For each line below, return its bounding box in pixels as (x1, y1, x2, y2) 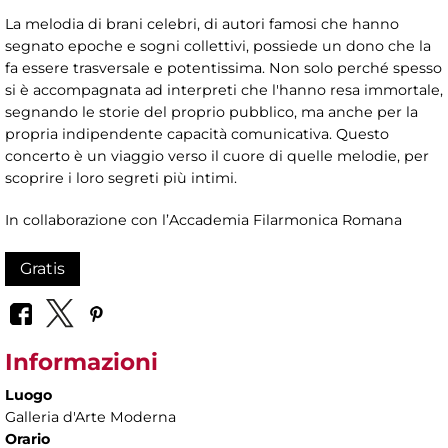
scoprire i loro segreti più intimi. (5, 168, 237, 187)
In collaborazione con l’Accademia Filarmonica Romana (5, 210, 402, 229)
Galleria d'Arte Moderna (5, 408, 176, 427)
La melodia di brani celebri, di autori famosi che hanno (5, 14, 399, 33)
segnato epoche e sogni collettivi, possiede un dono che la (5, 36, 431, 55)
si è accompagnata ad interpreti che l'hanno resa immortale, (5, 80, 443, 99)
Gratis (20, 258, 65, 278)
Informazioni (5, 348, 158, 377)
